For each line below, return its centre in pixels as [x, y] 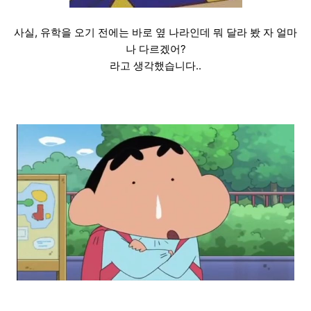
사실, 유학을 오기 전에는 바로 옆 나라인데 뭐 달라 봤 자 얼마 [155, 33]
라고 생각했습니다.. [155, 66]
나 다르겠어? [155, 49]
